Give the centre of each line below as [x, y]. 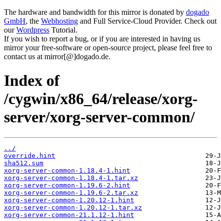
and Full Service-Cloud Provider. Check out [147, 21]
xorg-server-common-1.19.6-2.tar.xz [71, 192]
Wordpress [33, 30]
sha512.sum [24, 163]
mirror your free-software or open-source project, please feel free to [108, 48]
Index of [32, 81]
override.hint [30, 155]
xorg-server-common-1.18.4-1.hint [67, 170]
